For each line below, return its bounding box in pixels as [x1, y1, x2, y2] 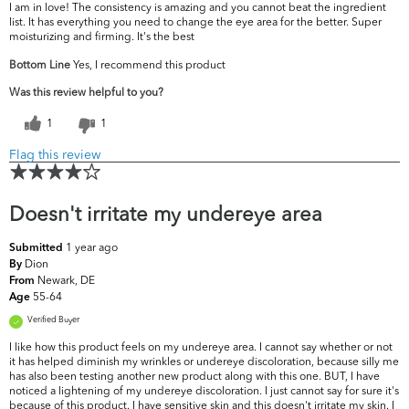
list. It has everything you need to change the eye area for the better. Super [9, 15, 382, 29]
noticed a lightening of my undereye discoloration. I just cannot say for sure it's [9, 383, 399, 398]
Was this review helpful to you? [9, 85, 163, 100]
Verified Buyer [27, 314, 79, 325]
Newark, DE [37, 273, 95, 288]
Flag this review [9, 146, 100, 163]
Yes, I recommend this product [70, 58, 225, 72]
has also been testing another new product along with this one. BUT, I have [9, 369, 380, 383]
